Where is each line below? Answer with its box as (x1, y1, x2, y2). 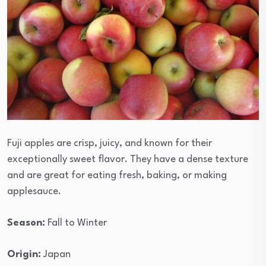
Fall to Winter (45, 218, 107, 229)
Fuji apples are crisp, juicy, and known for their (7, 138, 212, 149)
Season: (7, 218, 45, 229)
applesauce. (7, 186, 61, 197)
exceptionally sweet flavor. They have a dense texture (7, 154, 248, 165)
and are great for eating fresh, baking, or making (7, 170, 227, 181)
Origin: (7, 249, 41, 260)
